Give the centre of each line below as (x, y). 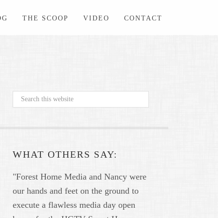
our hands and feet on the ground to (76, 191)
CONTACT (143, 18)
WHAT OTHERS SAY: (65, 154)
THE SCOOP (45, 18)
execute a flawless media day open (74, 205)
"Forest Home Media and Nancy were (80, 177)
